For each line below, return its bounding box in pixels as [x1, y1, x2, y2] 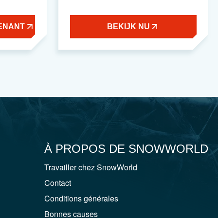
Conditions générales [44, 192, 118, 204]
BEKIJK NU [107, 22, 150, 31]
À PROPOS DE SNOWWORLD [44, 142, 208, 155]
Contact [44, 177, 71, 188]
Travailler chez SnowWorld [44, 161, 137, 173]
